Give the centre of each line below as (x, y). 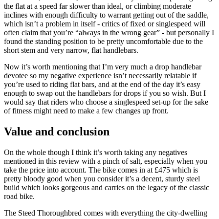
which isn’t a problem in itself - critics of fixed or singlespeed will (105, 24)
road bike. (20, 196)
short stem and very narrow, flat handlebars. (72, 50)
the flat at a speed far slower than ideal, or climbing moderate (98, 6)
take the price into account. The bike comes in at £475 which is (101, 170)
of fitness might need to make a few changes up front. (86, 111)
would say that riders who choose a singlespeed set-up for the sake (106, 102)
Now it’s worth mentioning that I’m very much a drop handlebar (103, 67)
